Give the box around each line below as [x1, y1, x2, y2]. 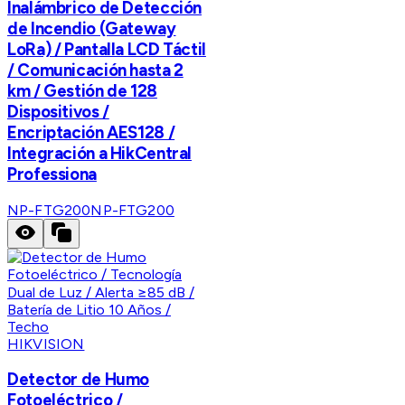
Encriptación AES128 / [7, 121, 175, 143]
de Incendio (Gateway [7, 17, 176, 39]
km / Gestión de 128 [7, 80, 157, 101]
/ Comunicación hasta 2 [7, 59, 184, 80]
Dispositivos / [7, 100, 109, 122]
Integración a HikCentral [7, 142, 193, 164]
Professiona [7, 163, 97, 184]
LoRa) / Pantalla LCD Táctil [7, 38, 206, 60]
